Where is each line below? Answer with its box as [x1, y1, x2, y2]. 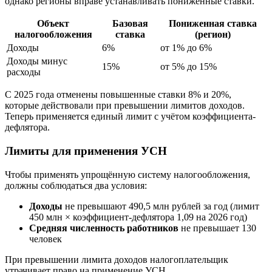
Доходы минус [7, 56, 67, 67]
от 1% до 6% [160, 42, 212, 53]
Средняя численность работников [29, 222, 178, 233]
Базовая [112, 18, 148, 29]
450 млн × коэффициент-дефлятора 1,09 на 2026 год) [29, 211, 247, 222]
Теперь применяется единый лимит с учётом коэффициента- [5, 111, 256, 122]
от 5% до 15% [160, 61, 217, 72]
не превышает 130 [178, 222, 256, 233]
